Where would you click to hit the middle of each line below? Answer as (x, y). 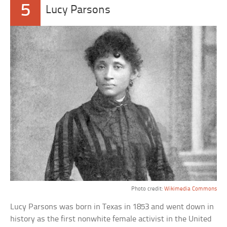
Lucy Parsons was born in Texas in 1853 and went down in (112, 207)
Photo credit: (147, 189)
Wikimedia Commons (190, 189)
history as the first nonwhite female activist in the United (111, 219)
